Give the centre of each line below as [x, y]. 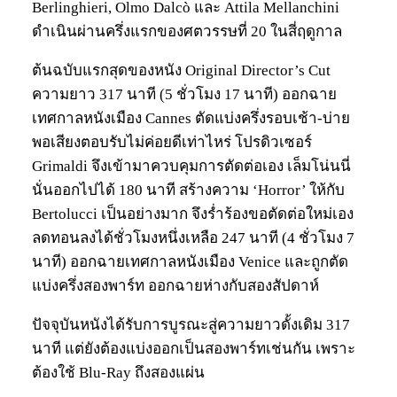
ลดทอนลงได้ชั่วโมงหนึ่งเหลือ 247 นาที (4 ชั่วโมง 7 [193, 238]
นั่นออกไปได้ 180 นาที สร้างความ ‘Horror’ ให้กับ [188, 191]
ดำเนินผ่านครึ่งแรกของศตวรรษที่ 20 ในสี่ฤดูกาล [187, 32]
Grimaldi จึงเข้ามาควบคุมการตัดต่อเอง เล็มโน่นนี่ [191, 167]
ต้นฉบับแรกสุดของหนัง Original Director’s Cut [181, 71]
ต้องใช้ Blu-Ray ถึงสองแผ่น [118, 373]
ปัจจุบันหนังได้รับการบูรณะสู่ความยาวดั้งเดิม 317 [191, 325]
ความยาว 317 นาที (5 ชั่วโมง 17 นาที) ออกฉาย [184, 95]
